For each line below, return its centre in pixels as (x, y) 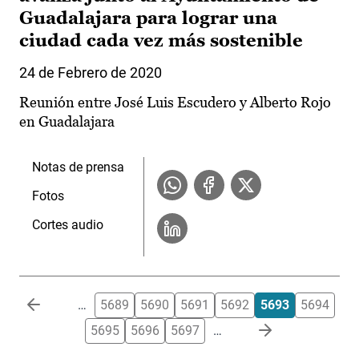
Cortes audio (68, 225)
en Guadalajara (67, 122)
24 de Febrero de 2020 (91, 73)
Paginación (50, 301)
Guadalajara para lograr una (148, 18)
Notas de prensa (78, 167)
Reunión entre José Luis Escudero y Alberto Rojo (175, 103)
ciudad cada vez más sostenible (161, 41)
